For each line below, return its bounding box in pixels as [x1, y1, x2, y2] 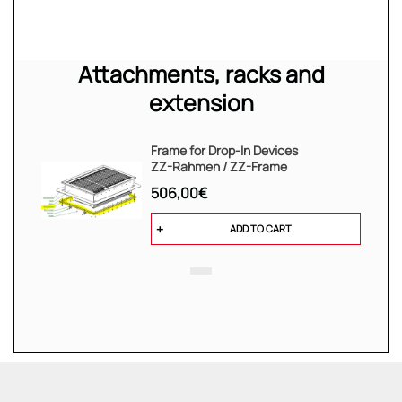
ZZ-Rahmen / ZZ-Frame [151, 157, 287, 175]
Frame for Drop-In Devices [151, 141, 298, 159]
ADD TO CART [229, 221, 292, 235]
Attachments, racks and [77, 58, 325, 90]
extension [148, 87, 254, 118]
